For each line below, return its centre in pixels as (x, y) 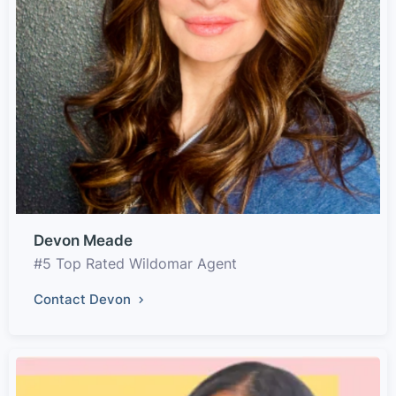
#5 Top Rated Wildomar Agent (135, 264)
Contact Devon (84, 300)
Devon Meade (83, 241)
